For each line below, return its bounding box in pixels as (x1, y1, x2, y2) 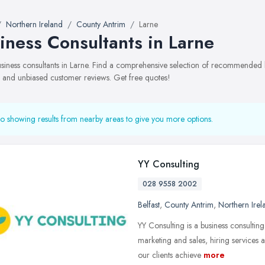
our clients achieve (138, 249, 201, 261)
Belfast (138, 199, 160, 211)
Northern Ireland (6, 18, 63, 30)
